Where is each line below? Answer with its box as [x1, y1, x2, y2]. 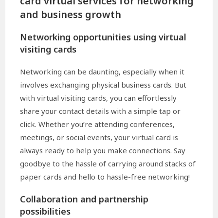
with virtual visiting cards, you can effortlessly [20, 93, 177, 103]
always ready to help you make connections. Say [20, 145, 186, 156]
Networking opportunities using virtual [20, 31, 187, 43]
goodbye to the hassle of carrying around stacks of [20, 159, 196, 169]
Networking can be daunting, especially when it [20, 67, 185, 77]
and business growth [20, 8, 122, 21]
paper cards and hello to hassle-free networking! [20, 172, 190, 182]
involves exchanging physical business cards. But [20, 80, 187, 90]
